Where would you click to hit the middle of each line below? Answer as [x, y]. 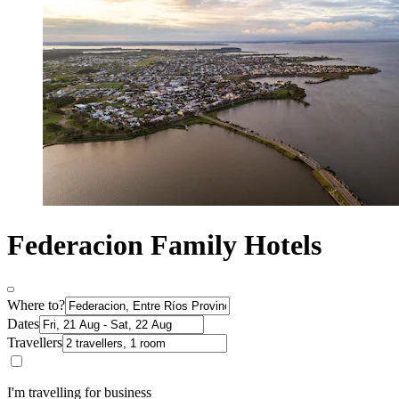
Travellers [35, 343]
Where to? [36, 305]
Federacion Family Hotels [164, 244]
